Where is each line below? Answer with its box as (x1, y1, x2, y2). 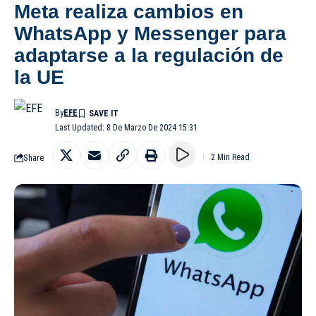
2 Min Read (211, 152, 250, 163)
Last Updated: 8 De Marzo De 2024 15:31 (55, 123, 198, 133)
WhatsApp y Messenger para (14, 23, 286, 45)
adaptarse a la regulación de (14, 44, 284, 67)
